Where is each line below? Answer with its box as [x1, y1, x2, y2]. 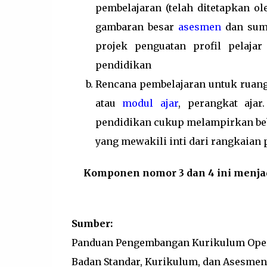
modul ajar [122, 97, 178, 109]
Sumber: [71, 218, 113, 230]
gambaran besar [95, 20, 178, 33]
